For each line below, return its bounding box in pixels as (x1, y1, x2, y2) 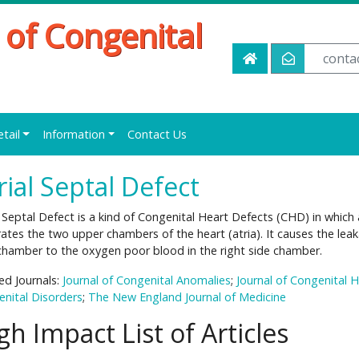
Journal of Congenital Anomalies (63, 272, 231, 288)
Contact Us (127, 127, 188, 142)
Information (42, 127, 105, 142)
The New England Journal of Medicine (88, 289, 286, 305)
